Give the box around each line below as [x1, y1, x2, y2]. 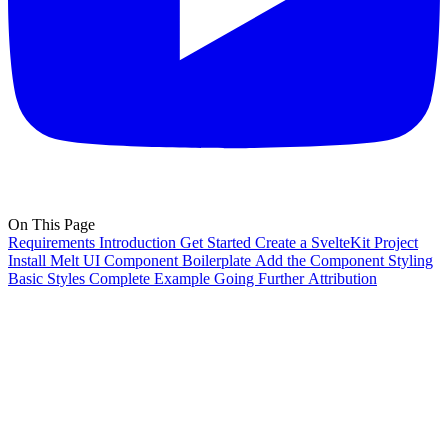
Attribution [308, 270, 377, 288]
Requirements [8, 234, 95, 252]
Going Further [214, 270, 304, 288]
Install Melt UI [8, 252, 100, 270]
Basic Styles [8, 270, 85, 288]
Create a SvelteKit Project [255, 234, 418, 252]
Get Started [180, 234, 251, 252]
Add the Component [255, 252, 384, 270]
